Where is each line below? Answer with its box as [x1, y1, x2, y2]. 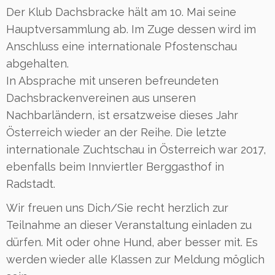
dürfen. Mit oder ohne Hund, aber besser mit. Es [6, 236, 258, 249]
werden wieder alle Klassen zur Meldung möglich [6, 253, 265, 266]
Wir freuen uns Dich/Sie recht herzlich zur [6, 201, 228, 214]
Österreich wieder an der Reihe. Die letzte [6, 126, 227, 139]
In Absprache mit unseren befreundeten [6, 74, 219, 87]
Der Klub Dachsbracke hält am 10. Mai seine [6, 6, 236, 18]
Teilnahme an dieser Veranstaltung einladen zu [6, 219, 252, 231]
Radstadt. [6, 177, 55, 190]
